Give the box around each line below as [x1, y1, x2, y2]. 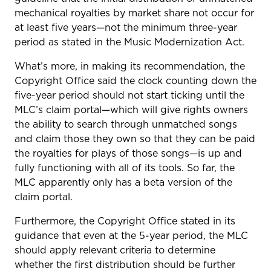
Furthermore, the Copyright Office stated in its [15, 214, 235, 227]
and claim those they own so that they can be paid [15, 132, 255, 145]
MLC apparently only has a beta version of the [15, 175, 232, 189]
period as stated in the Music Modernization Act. [15, 35, 244, 48]
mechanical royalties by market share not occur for [15, 6, 254, 19]
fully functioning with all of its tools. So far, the [15, 161, 235, 174]
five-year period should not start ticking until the [15, 88, 244, 102]
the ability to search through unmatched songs [15, 117, 237, 131]
